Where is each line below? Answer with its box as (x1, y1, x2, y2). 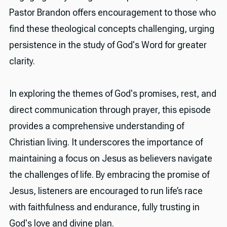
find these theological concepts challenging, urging (9, 23, 214, 34)
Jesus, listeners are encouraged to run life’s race (9, 185, 203, 196)
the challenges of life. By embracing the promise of (9, 169, 209, 180)
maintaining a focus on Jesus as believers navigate (9, 153, 212, 164)
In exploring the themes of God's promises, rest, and (9, 88, 216, 99)
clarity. (9, 55, 35, 66)
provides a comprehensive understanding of (9, 120, 184, 131)
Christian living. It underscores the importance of (9, 136, 203, 147)
